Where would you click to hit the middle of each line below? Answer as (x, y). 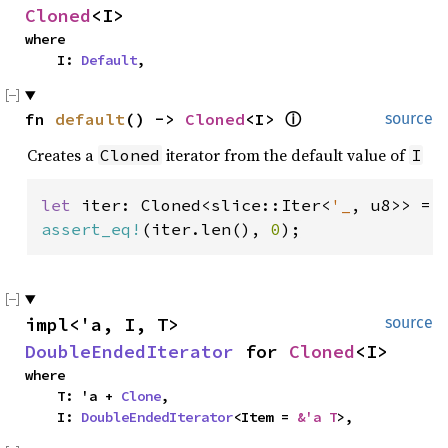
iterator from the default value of (285, 155)
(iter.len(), (206, 229)
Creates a (62, 155)
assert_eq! (91, 229)
